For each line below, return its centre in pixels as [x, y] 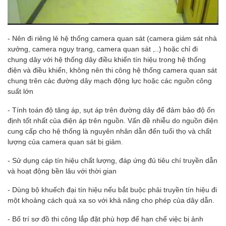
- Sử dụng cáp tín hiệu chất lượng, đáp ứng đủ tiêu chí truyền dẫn [112, 160]
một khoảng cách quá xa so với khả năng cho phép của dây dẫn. [111, 200]
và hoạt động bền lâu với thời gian [62, 171]
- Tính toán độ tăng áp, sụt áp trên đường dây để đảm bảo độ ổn [111, 110]
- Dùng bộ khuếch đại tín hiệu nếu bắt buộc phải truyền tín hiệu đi [112, 190]
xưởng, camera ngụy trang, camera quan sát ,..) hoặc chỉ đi [103, 49]
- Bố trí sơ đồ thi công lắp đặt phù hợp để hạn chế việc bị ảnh [105, 219]
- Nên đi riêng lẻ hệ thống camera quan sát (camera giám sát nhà [112, 38]
